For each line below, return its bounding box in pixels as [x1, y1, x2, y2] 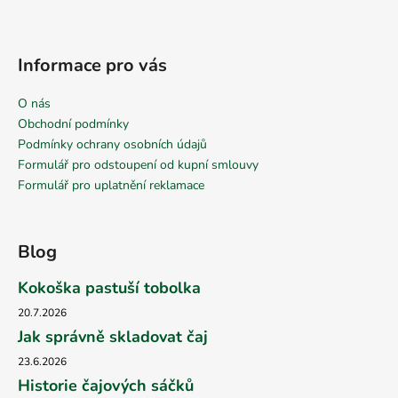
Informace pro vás [18, 52, 167, 77]
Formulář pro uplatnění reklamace [18, 176, 204, 194]
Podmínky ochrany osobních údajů [18, 135, 207, 153]
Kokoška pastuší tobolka [18, 276, 201, 298]
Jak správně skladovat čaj [18, 325, 208, 347]
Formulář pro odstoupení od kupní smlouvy [18, 155, 259, 173]
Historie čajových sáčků [18, 374, 194, 396]
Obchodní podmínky [18, 115, 129, 132]
